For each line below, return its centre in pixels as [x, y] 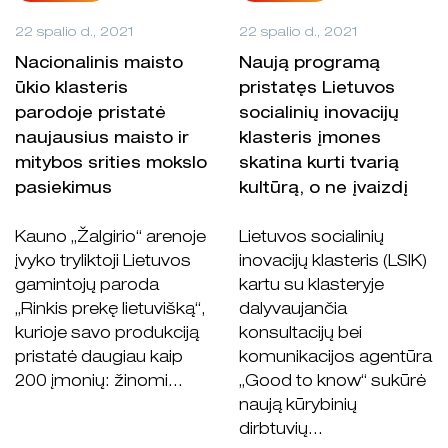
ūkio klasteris [71, 90]
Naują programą [309, 65]
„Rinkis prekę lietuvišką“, [110, 311]
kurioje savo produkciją [107, 335]
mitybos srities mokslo [111, 165]
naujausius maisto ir [102, 140]
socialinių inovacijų [319, 115]
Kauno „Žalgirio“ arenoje [110, 239]
